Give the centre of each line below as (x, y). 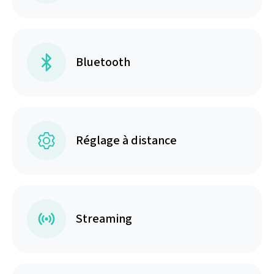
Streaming (104, 219)
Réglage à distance (126, 141)
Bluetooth (103, 62)
